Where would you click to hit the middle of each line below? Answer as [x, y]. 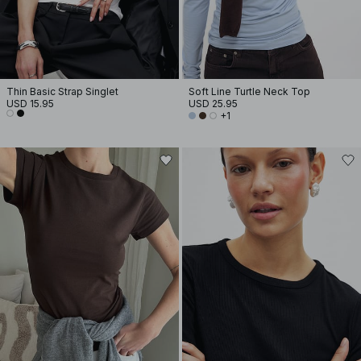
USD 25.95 [213, 104]
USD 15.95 [30, 104]
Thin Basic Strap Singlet [62, 91]
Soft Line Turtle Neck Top [249, 91]
